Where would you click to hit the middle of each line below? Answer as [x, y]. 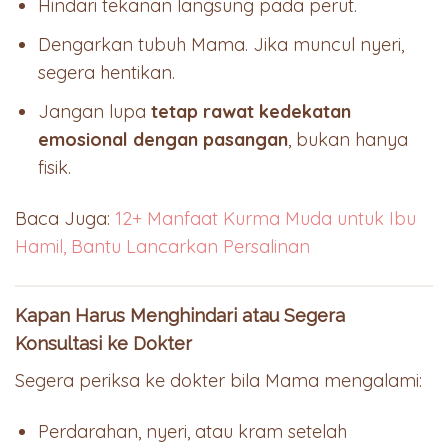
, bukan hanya [348, 139]
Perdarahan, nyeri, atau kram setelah [193, 431]
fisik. [55, 167]
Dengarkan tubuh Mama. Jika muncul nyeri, [221, 45]
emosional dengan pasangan [163, 139]
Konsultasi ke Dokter [103, 343]
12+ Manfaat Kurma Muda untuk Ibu [265, 219]
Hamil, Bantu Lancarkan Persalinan [162, 247]
